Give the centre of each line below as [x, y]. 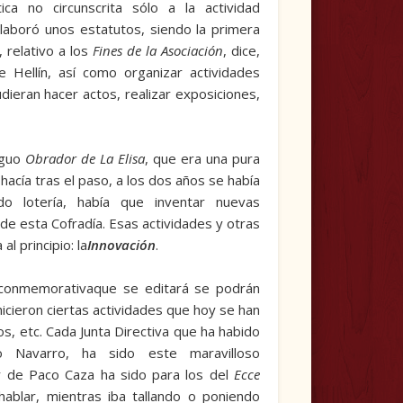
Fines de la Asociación [158, 51]
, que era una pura [203, 159]
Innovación [121, 245]
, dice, [242, 51]
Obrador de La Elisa [85, 159]
